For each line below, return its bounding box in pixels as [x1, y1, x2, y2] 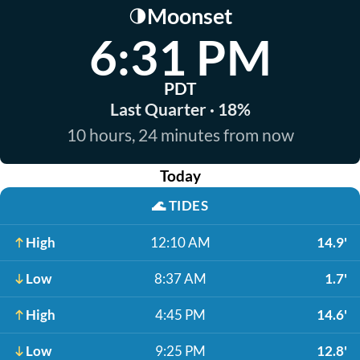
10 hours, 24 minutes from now [66, 125, 294, 145]
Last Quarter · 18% [109, 99, 251, 119]
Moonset [146, 2, 232, 29]
